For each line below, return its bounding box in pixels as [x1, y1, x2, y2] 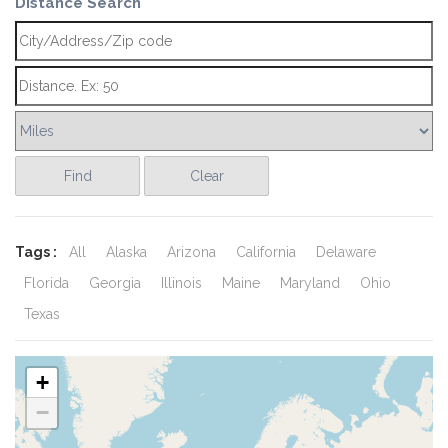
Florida [24, 275, 69, 291]
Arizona [167, 244, 216, 260]
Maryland [280, 275, 340, 291]
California [236, 244, 296, 260]
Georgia [89, 275, 141, 291]
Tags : [15, 244, 60, 260]
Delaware [316, 244, 376, 260]
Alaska [106, 244, 147, 260]
